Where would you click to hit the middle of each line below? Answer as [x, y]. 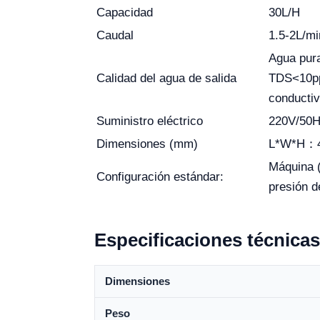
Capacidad [125, 12]
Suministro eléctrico [150, 121]
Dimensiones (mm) [147, 144]
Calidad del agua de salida [166, 78]
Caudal [115, 35]
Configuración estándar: [160, 177]
